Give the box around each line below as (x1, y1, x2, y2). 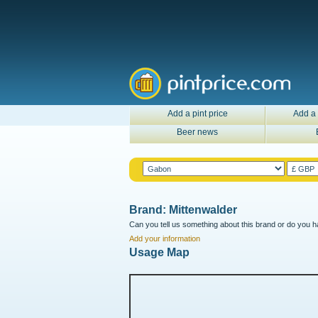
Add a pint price (167, 109, 228, 119)
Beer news (177, 127, 218, 137)
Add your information (129, 234, 200, 243)
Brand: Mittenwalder (129, 204, 237, 216)
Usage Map (129, 246, 190, 258)
